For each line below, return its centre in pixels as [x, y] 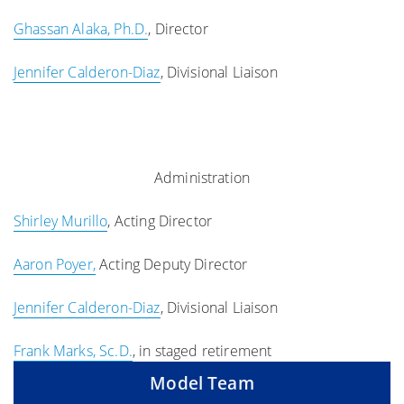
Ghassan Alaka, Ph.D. [81, 29]
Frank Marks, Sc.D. [73, 351]
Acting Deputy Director [171, 264]
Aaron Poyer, [55, 264]
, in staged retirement [202, 351]
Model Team [202, 383]
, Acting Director [160, 221]
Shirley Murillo [61, 221]
